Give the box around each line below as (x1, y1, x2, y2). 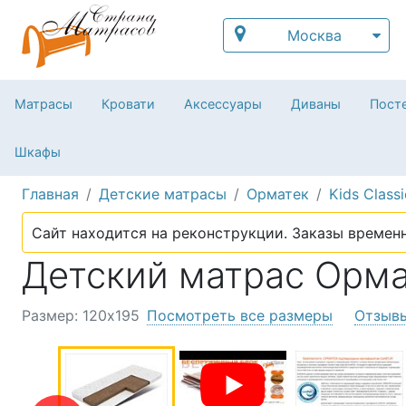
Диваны (291, 96, 341, 111)
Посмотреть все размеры (147, 306, 333, 325)
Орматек (246, 185, 309, 203)
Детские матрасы (99, 185, 227, 203)
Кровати (101, 96, 155, 111)
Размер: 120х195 (22, 306, 140, 325)
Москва (287, 26, 343, 44)
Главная (22, 185, 79, 203)
